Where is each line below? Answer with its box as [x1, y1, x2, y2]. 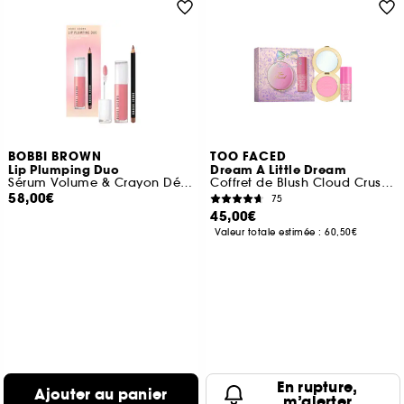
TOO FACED [210, 149, 288, 165]
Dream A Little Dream [210, 162, 347, 179]
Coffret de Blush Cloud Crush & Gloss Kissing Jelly [381, 175, 393, 190]
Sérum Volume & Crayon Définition [180, 175, 193, 190]
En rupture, [277, 377, 358, 398]
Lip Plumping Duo [8, 162, 120, 179]
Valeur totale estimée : [215, 226, 326, 238]
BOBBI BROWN [8, 149, 103, 165]
